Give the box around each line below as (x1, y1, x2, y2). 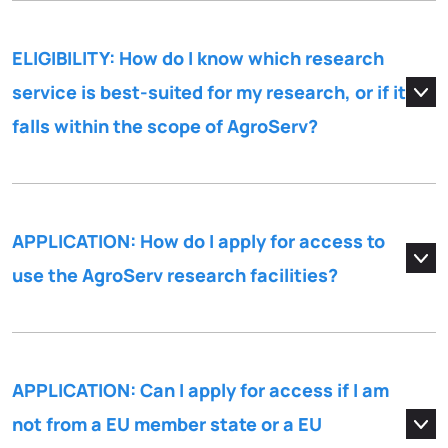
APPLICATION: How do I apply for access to (12, 229, 385, 254)
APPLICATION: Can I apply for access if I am (12, 378, 389, 403)
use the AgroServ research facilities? (12, 263, 338, 288)
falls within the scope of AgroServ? (12, 114, 318, 139)
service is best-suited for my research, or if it (12, 80, 406, 105)
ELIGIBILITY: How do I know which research (12, 46, 384, 71)
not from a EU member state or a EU (12, 412, 322, 437)
